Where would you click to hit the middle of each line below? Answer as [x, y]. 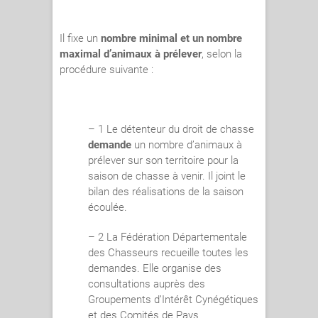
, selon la [222, 54]
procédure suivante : [106, 70]
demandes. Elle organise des [155, 269]
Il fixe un [80, 39]
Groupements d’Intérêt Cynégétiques [173, 300]
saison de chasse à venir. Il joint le [167, 176]
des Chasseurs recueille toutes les [168, 253]
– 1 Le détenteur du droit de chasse [171, 130]
